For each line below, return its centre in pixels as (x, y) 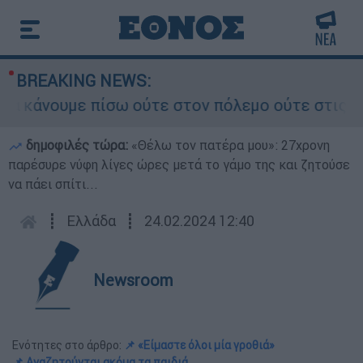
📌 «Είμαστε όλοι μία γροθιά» (199, 345)
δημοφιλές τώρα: (77, 145)
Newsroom (133, 280)
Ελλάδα (91, 221)
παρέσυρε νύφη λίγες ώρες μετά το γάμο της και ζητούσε (179, 164)
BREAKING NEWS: (83, 81)
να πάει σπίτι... (53, 184)
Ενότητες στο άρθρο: (68, 345)
